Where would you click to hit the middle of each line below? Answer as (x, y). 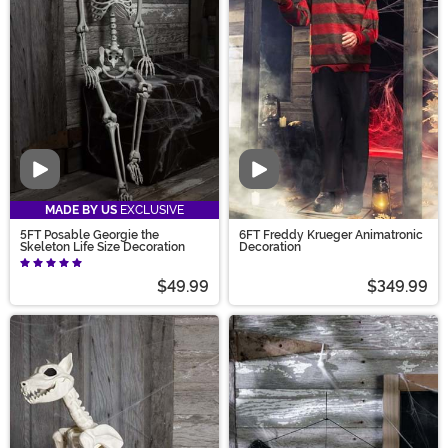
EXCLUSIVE (150, 210)
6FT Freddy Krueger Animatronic (331, 235)
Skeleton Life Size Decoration (102, 247)
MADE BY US (81, 210)
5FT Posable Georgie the (89, 235)
